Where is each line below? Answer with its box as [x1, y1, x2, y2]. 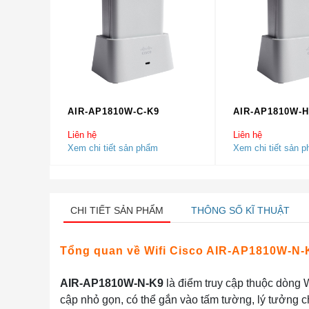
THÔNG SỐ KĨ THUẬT [191, 205, 290, 216]
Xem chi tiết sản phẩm [68, 143, 158, 153]
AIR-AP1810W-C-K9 [68, 106, 159, 117]
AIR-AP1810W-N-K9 [60, 277, 163, 289]
